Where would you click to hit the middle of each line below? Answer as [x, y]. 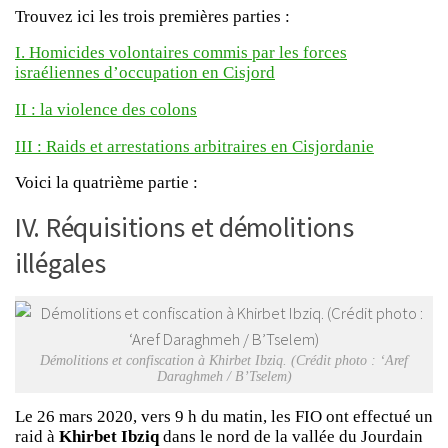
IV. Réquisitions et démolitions [184, 228]
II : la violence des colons [106, 109]
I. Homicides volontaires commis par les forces [181, 53]
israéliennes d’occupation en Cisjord [145, 73]
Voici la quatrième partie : [106, 183]
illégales [60, 264]
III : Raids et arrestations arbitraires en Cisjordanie [194, 146]
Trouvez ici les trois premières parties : [152, 16]
